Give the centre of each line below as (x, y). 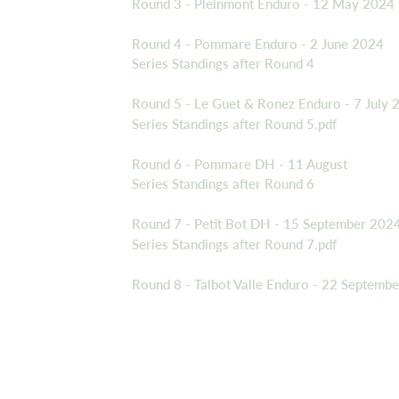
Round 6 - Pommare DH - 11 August (240, 163)
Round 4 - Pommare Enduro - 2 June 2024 (258, 43)
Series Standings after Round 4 (223, 64)
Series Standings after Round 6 (223, 184)
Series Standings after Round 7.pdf (234, 244)
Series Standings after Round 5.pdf (234, 123)
